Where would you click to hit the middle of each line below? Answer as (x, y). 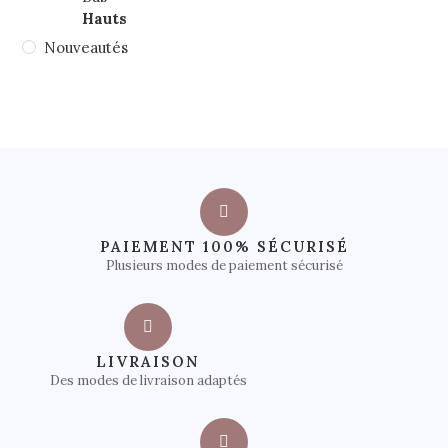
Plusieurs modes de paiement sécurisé (224, 265)
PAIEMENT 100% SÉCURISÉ (224, 246)
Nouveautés (86, 47)
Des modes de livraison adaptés (148, 380)
